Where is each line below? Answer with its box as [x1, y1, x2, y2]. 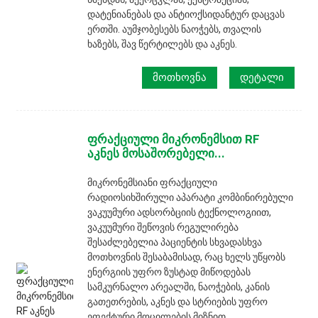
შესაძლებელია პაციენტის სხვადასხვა [87, 236, 263, 248]
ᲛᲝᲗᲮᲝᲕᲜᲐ [153, 70, 207, 84]
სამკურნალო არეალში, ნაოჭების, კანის [87, 280, 270, 292]
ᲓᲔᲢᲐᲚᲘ [240, 70, 285, 84]
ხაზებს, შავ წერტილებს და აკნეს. [87, 38, 238, 50]
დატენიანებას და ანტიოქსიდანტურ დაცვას [87, 8, 285, 20]
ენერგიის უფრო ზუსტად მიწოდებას [87, 265, 251, 278]
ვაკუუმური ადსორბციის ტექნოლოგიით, [87, 206, 272, 218]
